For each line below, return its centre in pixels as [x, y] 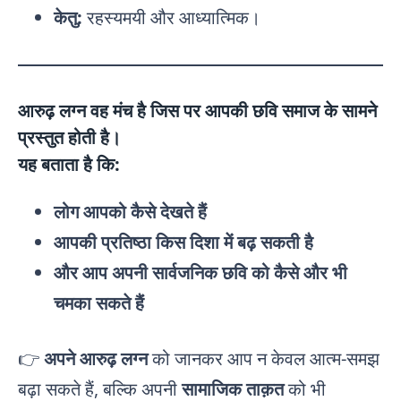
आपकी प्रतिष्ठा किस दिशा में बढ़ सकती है [183, 242]
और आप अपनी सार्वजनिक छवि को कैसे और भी [200, 272]
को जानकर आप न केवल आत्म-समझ [264, 358]
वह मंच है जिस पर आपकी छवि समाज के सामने [231, 110]
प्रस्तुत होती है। [69, 137]
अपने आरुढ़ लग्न [96, 358]
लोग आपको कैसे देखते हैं [130, 211]
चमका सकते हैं [99, 303]
